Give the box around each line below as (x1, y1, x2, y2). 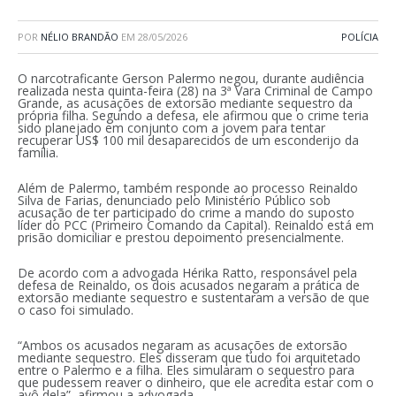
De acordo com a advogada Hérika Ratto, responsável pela (18, 263, 357, 281)
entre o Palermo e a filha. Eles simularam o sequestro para (18, 361, 354, 378)
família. (18, 144, 58, 161)
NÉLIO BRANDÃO (41, 30, 118, 43)
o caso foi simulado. (18, 301, 133, 318)
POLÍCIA (341, 30, 378, 43)
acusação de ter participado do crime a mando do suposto (18, 203, 354, 221)
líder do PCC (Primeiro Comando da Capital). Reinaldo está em (18, 216, 374, 233)
